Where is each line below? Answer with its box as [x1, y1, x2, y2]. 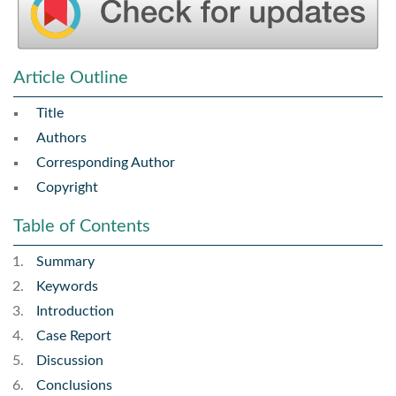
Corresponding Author [36, 156, 175, 171]
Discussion [36, 354, 103, 369]
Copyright [36, 180, 98, 195]
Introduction [36, 304, 114, 319]
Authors [36, 131, 87, 146]
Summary [36, 255, 95, 270]
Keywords [36, 279, 98, 294]
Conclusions [36, 378, 112, 393]
